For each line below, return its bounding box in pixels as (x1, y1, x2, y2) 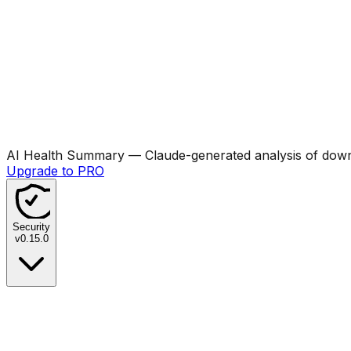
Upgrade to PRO (6, 162, 104, 179)
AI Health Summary (6, 147, 125, 163)
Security (13, 220, 50, 233)
